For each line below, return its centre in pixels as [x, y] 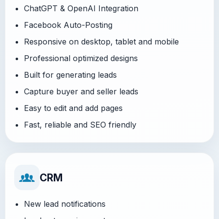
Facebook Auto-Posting [68, 25]
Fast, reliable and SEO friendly [80, 125]
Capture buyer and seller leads [81, 91]
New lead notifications [65, 204]
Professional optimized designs [81, 58]
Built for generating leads [70, 75]
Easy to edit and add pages [73, 108]
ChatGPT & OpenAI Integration [81, 8]
